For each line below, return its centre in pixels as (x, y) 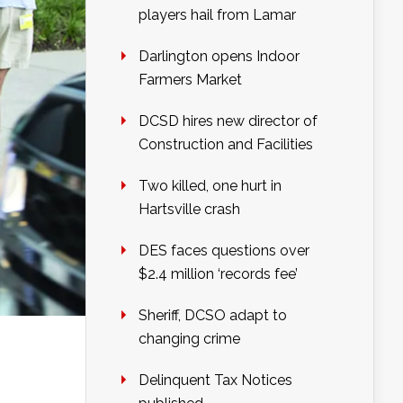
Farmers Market (190, 80)
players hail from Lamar (217, 15)
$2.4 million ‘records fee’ (218, 274)
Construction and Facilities (226, 145)
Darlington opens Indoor (219, 57)
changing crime (189, 339)
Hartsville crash (189, 210)
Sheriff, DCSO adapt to (213, 316)
